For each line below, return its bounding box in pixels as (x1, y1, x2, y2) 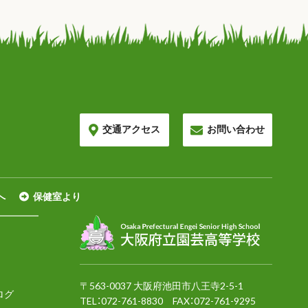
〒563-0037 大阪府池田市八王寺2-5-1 (80, 279, 243, 291)
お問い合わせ (207, 122, 265, 135)
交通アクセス (102, 122, 160, 135)
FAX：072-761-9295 (163, 294, 256, 307)
